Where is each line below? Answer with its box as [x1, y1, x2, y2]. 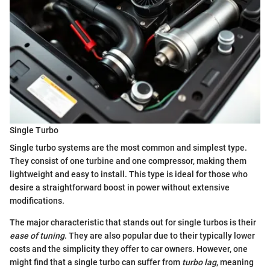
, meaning [216, 257, 254, 268]
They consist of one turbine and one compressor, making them [10, 156, 246, 166]
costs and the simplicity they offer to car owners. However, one [10, 244, 248, 254]
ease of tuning [10, 231, 64, 241]
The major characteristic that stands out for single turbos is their [10, 218, 256, 228]
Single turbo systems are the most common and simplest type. [10, 143, 247, 153]
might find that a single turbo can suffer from [10, 257, 182, 268]
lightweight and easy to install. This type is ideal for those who [10, 169, 248, 180]
